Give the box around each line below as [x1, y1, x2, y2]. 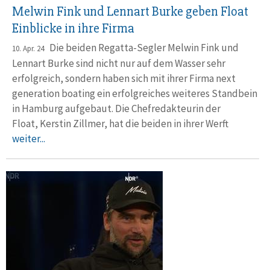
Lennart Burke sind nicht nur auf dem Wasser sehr [12, 57, 225, 70]
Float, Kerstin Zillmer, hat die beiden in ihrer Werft [12, 117, 232, 130]
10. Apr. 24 [12, 43, 44, 54]
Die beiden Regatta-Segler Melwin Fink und [44, 41, 239, 54]
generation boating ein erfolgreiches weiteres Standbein [12, 87, 257, 100]
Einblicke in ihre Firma [12, 20, 134, 37]
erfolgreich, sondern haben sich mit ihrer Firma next [12, 72, 236, 85]
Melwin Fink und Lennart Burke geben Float [12, 4, 248, 20]
